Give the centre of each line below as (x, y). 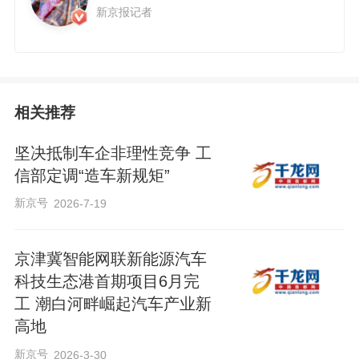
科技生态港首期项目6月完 (107, 282)
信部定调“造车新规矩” (92, 175)
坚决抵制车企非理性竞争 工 (113, 153)
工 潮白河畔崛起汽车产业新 (113, 304)
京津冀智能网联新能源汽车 (110, 259)
